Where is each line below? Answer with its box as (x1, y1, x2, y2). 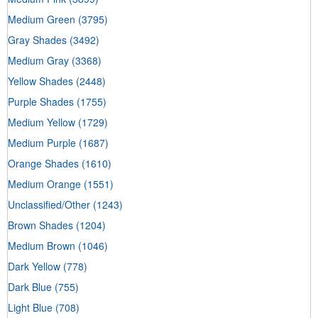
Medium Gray (8, 53, 69, 67)
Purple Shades (8, 94, 74, 109)
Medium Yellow (8, 114, 75, 129)
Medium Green (8, 11, 75, 26)
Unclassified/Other (8, 197, 90, 212)
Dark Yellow (8, 258, 60, 273)
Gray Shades (8, 32, 67, 47)
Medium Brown (8, 238, 75, 253)
